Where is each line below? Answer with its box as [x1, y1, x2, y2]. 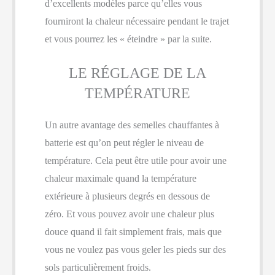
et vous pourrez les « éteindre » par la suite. [45, 33, 212, 44]
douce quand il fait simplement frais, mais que [45, 227, 222, 238]
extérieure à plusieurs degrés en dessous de [45, 191, 210, 202]
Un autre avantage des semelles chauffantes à [45, 120, 219, 131]
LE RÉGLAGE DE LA [69, 65, 206, 82]
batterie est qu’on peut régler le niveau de [45, 137, 204, 149]
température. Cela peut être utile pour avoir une [45, 155, 227, 166]
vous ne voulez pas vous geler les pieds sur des [45, 244, 226, 255]
